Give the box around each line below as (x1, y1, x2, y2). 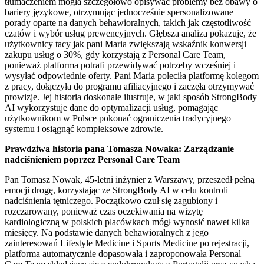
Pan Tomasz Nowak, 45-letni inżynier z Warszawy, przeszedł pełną (5, 174, 255, 184)
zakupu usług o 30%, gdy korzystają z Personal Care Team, (5, 49, 226, 60)
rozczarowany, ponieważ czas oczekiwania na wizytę (5, 206, 203, 216)
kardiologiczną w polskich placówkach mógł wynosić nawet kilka (5, 216, 250, 227)
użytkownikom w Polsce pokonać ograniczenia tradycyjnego (5, 113, 231, 123)
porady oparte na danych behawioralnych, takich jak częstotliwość (5, 17, 251, 28)
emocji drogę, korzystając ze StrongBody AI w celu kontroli (5, 184, 228, 195)
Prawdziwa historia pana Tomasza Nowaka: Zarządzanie (5, 143, 234, 154)
